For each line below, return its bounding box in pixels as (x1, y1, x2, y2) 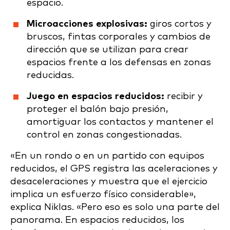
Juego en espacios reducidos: (27, 91, 164, 101)
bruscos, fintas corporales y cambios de (27, 31, 210, 42)
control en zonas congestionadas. (27, 129, 182, 140)
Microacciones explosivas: (27, 18, 147, 29)
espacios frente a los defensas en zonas (27, 57, 211, 67)
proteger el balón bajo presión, (27, 104, 168, 114)
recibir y (164, 91, 203, 101)
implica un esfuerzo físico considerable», (10, 189, 196, 199)
